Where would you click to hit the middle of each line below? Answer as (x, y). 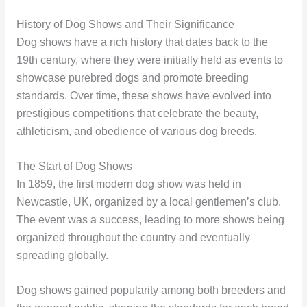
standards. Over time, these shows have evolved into (144, 96)
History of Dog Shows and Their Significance (125, 25)
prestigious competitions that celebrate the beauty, (137, 114)
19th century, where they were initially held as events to (149, 60)
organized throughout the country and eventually (133, 238)
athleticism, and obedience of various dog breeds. (136, 132)
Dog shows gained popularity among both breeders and (151, 290)
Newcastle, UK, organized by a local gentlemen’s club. (148, 202)
